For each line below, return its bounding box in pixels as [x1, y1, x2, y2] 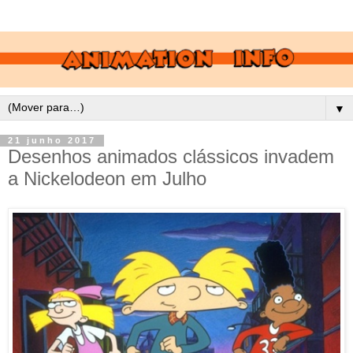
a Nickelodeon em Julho [8, 167, 206, 189]
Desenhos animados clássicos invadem [8, 145, 334, 167]
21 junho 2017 [8, 136, 96, 146]
